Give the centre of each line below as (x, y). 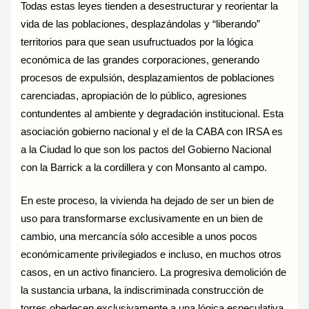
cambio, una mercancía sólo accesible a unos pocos (139, 236)
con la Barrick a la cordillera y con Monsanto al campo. (144, 168)
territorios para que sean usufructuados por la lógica (137, 42)
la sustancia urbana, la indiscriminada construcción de (142, 290)
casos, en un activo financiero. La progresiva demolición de (154, 272)
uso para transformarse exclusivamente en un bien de (142, 218)
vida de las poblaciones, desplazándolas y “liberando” (141, 24)
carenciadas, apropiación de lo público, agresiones (134, 96)
